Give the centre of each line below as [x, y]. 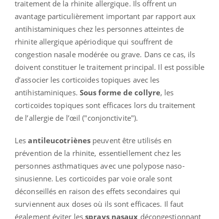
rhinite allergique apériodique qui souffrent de [94, 42]
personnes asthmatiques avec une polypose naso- [100, 166]
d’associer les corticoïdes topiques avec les [87, 80]
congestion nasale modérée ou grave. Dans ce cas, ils [105, 55]
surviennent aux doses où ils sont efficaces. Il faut [99, 204]
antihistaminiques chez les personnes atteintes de [99, 29]
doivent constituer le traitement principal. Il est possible [109, 67]
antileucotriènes [59, 141]
